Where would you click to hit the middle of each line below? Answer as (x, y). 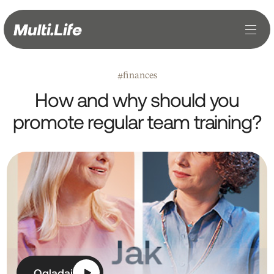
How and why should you (137, 99)
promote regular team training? (137, 121)
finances (140, 76)
